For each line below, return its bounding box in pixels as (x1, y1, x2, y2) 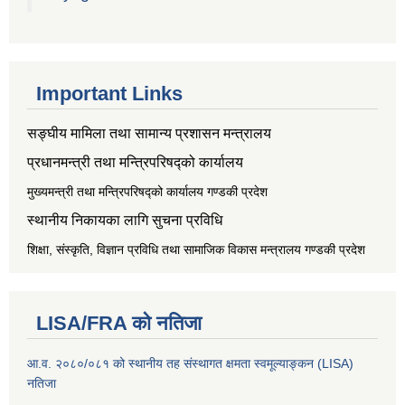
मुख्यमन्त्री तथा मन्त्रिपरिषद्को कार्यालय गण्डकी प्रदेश (27, 184, 268, 200)
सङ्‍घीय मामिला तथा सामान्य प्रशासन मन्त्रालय (27, 126, 271, 142)
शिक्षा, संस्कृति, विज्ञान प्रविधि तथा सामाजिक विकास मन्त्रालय (27, 242, 301, 258)
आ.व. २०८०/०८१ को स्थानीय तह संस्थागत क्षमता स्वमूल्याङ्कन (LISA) (27, 356, 353, 372)
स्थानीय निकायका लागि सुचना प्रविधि (27, 212, 222, 229)
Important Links (36, 82, 183, 106)
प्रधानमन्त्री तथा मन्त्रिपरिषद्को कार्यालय (27, 155, 243, 171)
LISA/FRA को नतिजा (36, 312, 202, 335)
